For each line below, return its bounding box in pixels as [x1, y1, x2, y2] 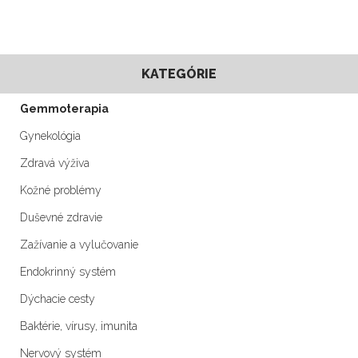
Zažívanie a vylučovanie [20, 238, 138, 252]
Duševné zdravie [20, 211, 102, 225]
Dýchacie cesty [20, 292, 95, 306]
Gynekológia [20, 129, 81, 143]
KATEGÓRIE [141, 66, 217, 82]
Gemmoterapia [20, 102, 109, 116]
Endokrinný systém [20, 265, 116, 279]
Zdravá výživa [20, 157, 89, 170]
